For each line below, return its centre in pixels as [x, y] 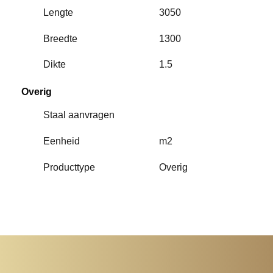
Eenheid [62, 141]
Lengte [58, 13]
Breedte [61, 38]
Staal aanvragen [79, 115]
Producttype [69, 167]
